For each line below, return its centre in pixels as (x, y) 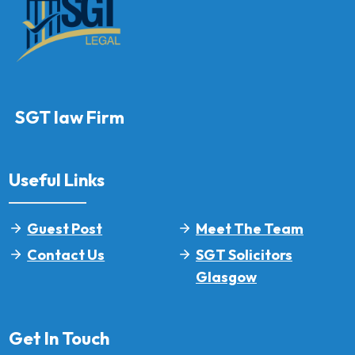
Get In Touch (59, 338)
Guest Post (65, 229)
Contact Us (66, 255)
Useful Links (57, 180)
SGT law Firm (70, 117)
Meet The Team (250, 229)
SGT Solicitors (244, 255)
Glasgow (226, 277)
